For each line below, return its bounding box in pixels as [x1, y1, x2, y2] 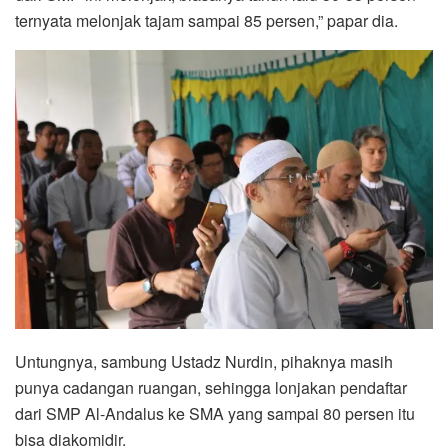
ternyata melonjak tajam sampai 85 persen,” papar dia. [15, 9, 398, 33]
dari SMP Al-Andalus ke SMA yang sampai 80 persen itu [15, 402, 415, 426]
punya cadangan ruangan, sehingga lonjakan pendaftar [15, 376, 407, 400]
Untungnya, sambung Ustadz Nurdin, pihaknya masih [15, 350, 393, 374]
